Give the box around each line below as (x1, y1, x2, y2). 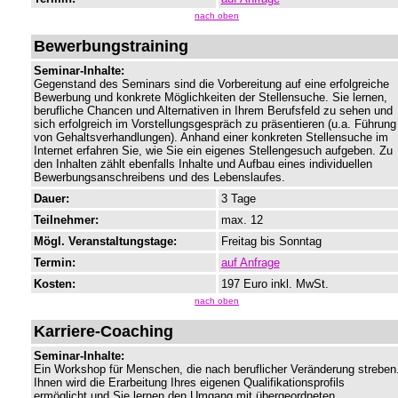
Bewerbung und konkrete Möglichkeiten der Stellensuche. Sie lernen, (33, 91, 387, 105)
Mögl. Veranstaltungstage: (33, 235, 177, 249)
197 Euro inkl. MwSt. (220, 277, 329, 291)
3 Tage (220, 192, 256, 206)
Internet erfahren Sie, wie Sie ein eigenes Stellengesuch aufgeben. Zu (33, 144, 393, 158)
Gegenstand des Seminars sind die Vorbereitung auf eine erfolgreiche (33, 77, 389, 92)
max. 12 (220, 213, 263, 227)
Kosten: (33, 277, 76, 291)
